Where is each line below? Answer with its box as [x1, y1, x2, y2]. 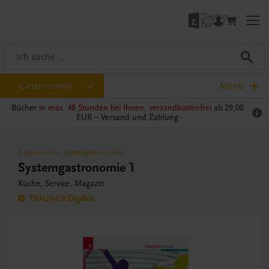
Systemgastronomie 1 [18, 160, 134, 175]
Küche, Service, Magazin [18, 178, 104, 189]
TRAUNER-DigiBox [29, 193, 94, 204]
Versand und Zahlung [101, 112, 178, 122]
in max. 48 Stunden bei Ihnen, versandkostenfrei [38, 103, 211, 113]
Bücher [11, 103, 39, 113]
